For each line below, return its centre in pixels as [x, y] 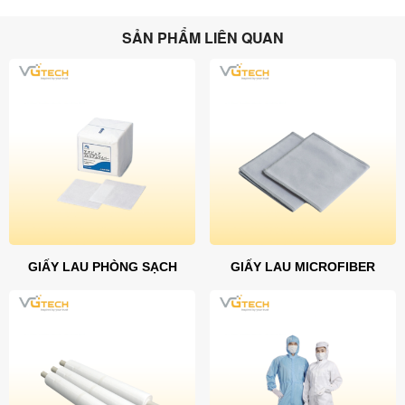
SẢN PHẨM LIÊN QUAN [202, 37]
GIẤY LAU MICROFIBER [303, 266]
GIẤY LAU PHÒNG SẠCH [102, 266]
